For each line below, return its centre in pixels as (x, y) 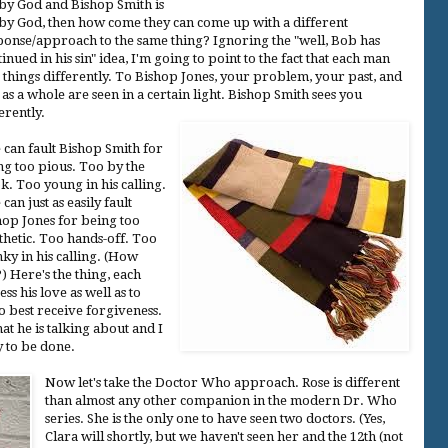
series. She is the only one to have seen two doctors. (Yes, (215, 418)
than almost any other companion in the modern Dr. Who (221, 400)
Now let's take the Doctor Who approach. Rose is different (223, 382)
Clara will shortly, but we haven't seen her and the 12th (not (224, 436)
